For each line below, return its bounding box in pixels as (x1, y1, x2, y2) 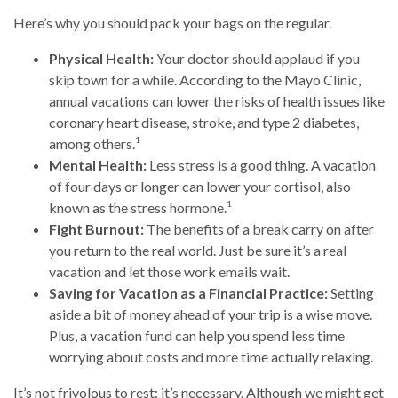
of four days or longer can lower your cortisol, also (49, 177, 351, 195)
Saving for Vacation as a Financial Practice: (49, 283, 328, 301)
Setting (328, 283, 374, 301)
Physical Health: (49, 49, 154, 67)
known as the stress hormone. (49, 198, 227, 216)
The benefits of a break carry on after (144, 219, 374, 237)
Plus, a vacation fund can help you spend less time (49, 326, 345, 344)
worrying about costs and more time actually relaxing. (49, 347, 373, 365)
